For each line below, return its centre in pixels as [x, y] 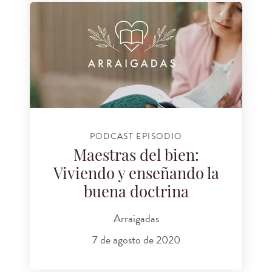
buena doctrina [136, 194]
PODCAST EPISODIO [136, 136]
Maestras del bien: [136, 157]
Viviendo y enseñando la [136, 175]
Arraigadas [136, 218]
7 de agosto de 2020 [136, 240]
